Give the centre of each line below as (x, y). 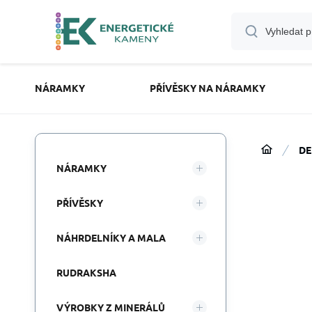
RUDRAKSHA (86, 272)
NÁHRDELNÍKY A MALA (111, 237)
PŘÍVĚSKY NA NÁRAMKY (207, 88)
